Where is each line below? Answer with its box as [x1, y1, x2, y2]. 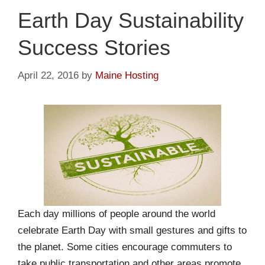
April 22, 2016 [18, 69, 79, 81]
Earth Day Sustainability [18, 8, 244, 33]
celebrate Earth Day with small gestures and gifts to [18, 224, 247, 236]
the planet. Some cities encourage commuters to [18, 241, 232, 253]
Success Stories [18, 35, 170, 60]
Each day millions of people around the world [18, 208, 215, 219]
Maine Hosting [95, 69, 159, 81]
